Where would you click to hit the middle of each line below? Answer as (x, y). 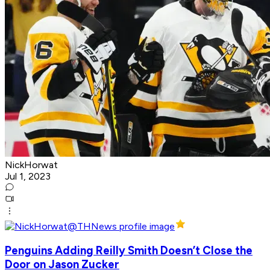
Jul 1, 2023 (28, 177)
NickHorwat (31, 165)
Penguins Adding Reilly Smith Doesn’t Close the (129, 250)
